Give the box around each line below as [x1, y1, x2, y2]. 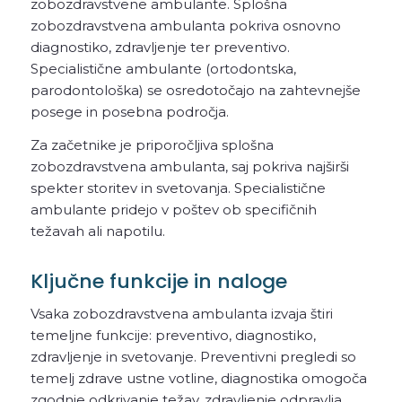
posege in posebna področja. [30, 103, 229, 121]
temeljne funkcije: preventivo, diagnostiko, [30, 326, 316, 344]
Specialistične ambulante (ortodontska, [30, 60, 296, 78]
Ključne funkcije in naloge [30, 267, 287, 295]
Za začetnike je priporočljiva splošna [30, 135, 274, 153]
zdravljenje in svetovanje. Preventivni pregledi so [30, 347, 356, 365]
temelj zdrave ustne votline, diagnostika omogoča [30, 369, 367, 387]
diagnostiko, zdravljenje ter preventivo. [30, 39, 290, 57]
